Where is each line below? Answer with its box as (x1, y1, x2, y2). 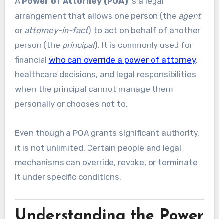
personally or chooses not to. (14, 99, 128, 109)
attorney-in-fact (24, 25, 88, 36)
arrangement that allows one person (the (14, 11, 178, 21)
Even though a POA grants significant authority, (14, 128, 199, 138)
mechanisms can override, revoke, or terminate (14, 157, 197, 168)
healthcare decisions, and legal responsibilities (14, 69, 196, 80)
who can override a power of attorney (48, 55, 196, 65)
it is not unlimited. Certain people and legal (14, 143, 181, 153)
